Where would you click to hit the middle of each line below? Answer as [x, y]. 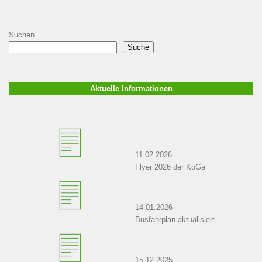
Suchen [22, 35]
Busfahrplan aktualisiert [175, 219]
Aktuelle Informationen [131, 88]
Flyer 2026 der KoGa [170, 167]
